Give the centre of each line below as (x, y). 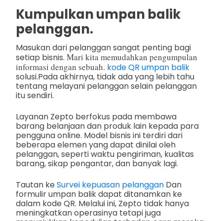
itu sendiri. (35, 96)
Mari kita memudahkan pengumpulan (132, 57)
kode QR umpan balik (148, 68)
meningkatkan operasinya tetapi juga (88, 213)
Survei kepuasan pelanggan (110, 185)
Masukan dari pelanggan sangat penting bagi (103, 48)
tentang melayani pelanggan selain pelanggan (106, 86)
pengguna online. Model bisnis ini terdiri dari (99, 136)
